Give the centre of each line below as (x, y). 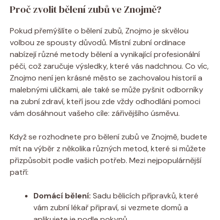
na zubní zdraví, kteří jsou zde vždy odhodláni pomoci (105, 101)
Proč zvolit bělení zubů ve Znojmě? (86, 9)
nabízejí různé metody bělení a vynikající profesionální (105, 54)
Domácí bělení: (62, 195)
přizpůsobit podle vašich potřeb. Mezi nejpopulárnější (106, 160)
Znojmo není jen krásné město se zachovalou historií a (106, 78)
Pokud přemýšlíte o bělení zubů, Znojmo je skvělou (99, 30)
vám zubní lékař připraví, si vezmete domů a (111, 207)
